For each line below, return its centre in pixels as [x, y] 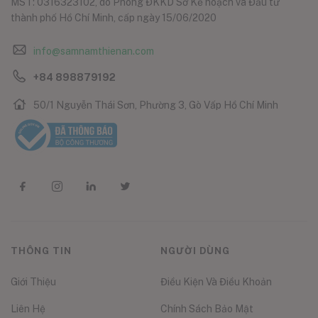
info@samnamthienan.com [93, 51]
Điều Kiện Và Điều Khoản [216, 282]
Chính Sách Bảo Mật [207, 309]
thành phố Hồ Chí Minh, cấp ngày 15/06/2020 [114, 18]
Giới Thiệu [33, 282]
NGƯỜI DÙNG [195, 251]
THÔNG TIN [41, 251]
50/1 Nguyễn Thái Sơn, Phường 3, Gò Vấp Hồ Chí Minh [155, 105]
